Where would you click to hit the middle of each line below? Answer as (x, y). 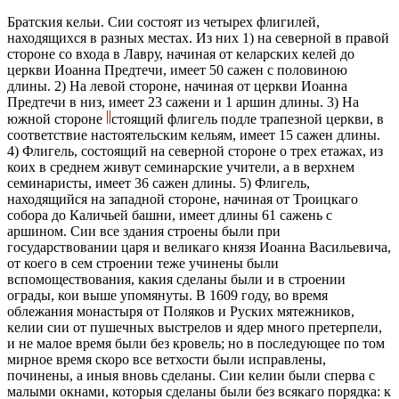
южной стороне (57, 118)
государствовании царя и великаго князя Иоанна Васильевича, (199, 247)
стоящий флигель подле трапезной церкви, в (248, 118)
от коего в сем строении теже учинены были (143, 263)
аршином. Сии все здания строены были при (144, 231)
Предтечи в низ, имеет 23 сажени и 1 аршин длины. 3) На (183, 102)
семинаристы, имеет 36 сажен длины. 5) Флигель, (159, 183)
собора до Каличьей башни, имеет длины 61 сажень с (170, 215)
